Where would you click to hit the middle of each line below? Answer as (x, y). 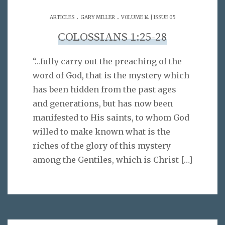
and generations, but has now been (103, 103)
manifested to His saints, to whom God (111, 117)
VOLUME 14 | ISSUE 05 (148, 18)
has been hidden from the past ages (104, 89)
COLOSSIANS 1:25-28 (113, 38)
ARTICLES (62, 18)
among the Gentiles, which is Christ (106, 159)
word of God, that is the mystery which (111, 75)
